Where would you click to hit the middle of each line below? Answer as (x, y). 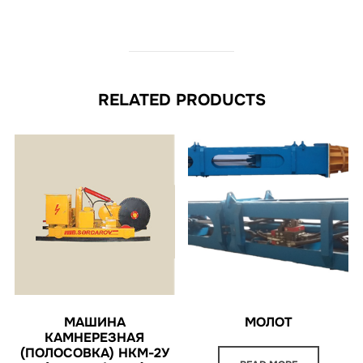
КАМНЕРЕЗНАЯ (95, 337)
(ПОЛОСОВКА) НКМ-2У (94, 352)
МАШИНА (94, 322)
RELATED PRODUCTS (181, 100)
